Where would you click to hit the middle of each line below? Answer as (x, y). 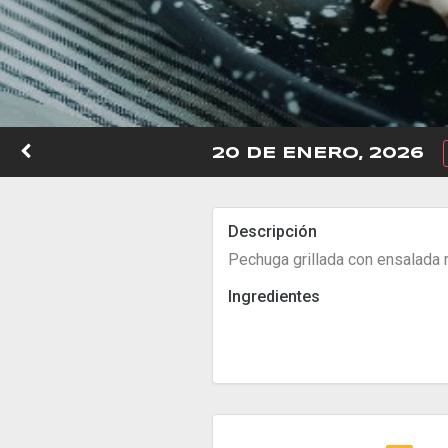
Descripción (272, 231)
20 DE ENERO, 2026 (318, 153)
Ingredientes (274, 296)
